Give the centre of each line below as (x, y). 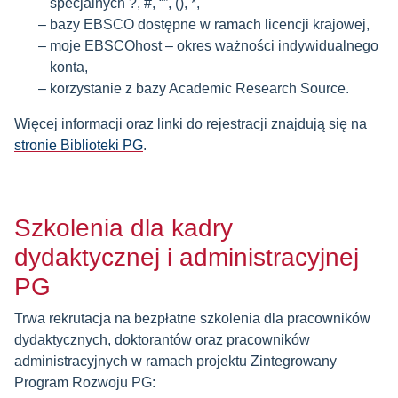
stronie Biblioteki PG (79, 145)
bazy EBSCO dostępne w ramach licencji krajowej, (210, 24)
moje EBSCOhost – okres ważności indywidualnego (214, 46)
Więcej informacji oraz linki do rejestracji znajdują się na (191, 124)
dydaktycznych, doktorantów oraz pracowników (162, 340)
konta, (69, 67)
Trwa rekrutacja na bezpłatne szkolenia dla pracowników (192, 318)
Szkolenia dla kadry (123, 228)
